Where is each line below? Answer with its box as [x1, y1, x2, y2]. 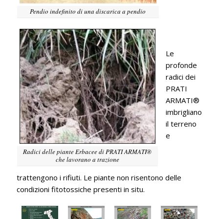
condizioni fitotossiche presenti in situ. [16, 184, 145, 194]
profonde [165, 60, 197, 70]
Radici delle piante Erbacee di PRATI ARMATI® [23, 147, 152, 156]
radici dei [165, 71, 196, 82]
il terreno [165, 118, 197, 129]
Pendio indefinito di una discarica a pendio [30, 7, 146, 16]
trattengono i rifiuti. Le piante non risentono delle [16, 172, 181, 182]
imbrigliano [165, 107, 202, 117]
